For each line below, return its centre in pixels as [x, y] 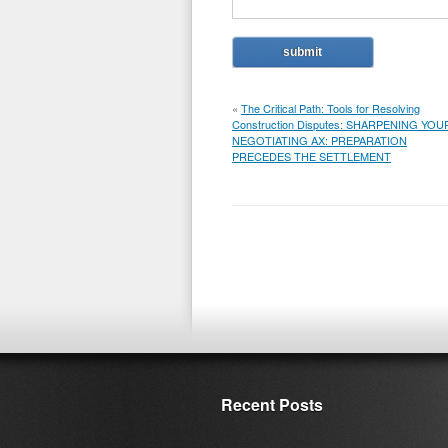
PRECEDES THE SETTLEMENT [311, 156]
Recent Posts [272, 404]
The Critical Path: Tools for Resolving [330, 108]
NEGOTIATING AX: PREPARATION [319, 140]
